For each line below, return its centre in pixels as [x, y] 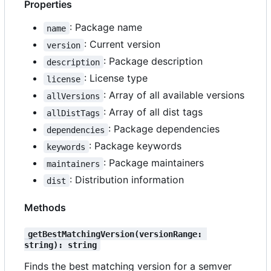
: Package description [153, 61]
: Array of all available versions [174, 95]
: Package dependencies [164, 129]
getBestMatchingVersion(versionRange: [117, 234]
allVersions [73, 96]
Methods [45, 208]
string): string [60, 245]
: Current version [122, 44]
